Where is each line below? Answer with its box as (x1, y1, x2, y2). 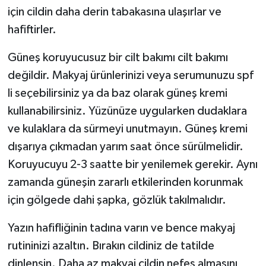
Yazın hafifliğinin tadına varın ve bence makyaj (7, 222, 235, 235)
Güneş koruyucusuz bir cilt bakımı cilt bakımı (7, 52, 228, 64)
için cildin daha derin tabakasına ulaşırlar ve (7, 6, 221, 18)
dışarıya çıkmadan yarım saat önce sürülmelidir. (7, 141, 243, 153)
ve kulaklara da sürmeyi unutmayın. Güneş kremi (7, 123, 248, 135)
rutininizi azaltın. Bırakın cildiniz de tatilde (7, 240, 214, 252)
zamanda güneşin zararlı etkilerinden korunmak (7, 176, 243, 189)
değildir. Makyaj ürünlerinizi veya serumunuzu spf (7, 69, 254, 82)
